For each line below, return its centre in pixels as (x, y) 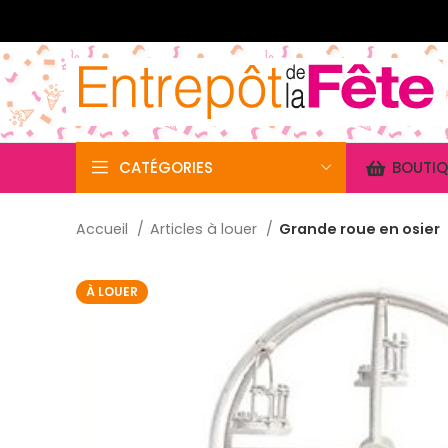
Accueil (104, 229)
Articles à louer (205, 229)
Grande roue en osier (359, 229)
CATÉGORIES (166, 167)
